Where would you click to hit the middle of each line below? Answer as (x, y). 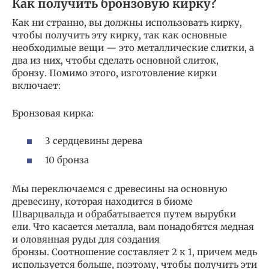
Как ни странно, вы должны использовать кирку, (127, 22)
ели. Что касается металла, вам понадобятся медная (133, 226)
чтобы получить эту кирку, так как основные (119, 35)
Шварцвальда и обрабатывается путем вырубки (124, 214)
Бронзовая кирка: (53, 113)
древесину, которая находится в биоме (102, 201)
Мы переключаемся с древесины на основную (120, 189)
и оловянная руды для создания (86, 239)
